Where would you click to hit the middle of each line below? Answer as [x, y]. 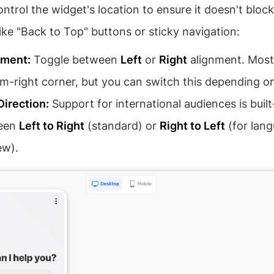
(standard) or [122, 126]
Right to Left [192, 126]
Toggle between [76, 60]
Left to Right [52, 126]
